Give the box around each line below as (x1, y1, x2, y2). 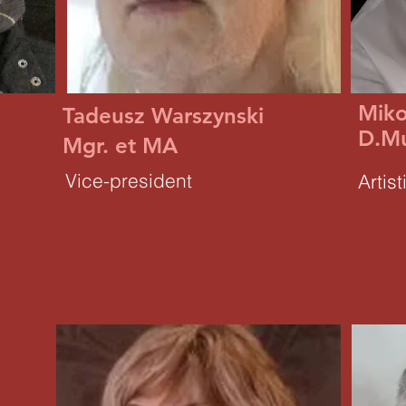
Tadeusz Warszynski (63, 102, 264, 129)
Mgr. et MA (63, 132, 178, 159)
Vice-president (65, 169, 192, 192)
